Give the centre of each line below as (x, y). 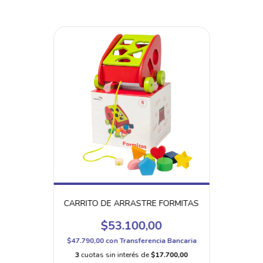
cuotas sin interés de (116, 254)
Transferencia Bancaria (158, 240)
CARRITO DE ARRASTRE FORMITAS (131, 203)
